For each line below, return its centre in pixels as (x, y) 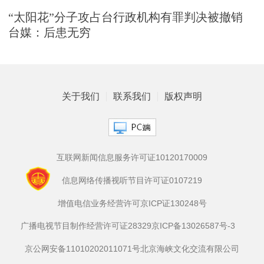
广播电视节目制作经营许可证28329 (86, 226)
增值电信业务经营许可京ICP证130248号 (132, 203)
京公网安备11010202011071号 (82, 248)
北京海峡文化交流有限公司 (190, 248)
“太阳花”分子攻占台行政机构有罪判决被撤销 (125, 17)
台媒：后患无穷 (49, 32)
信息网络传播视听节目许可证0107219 (132, 180)
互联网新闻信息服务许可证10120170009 (132, 158)
